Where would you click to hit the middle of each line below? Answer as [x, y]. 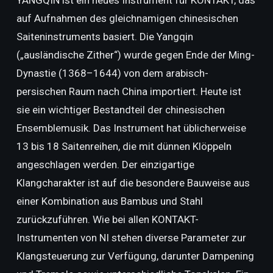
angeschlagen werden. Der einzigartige [105, 165]
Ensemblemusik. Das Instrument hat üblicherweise [131, 128]
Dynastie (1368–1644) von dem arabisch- [112, 73]
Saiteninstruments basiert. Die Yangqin [105, 37]
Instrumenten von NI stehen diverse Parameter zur [131, 238]
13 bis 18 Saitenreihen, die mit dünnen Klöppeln [124, 146]
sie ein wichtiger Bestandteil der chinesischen [120, 110]
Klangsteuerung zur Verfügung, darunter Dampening [135, 256]
